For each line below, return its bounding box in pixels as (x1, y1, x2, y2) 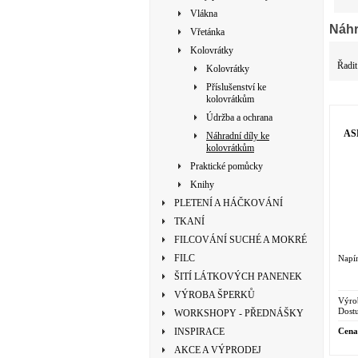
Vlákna (190, 8, 217, 19)
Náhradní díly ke (206, 130, 269, 141)
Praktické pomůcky (190, 161, 263, 172)
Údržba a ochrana (206, 112, 272, 123)
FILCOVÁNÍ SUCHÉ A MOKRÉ (174, 234, 307, 245)
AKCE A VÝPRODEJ (174, 344, 261, 356)
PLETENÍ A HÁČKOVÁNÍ (174, 197, 283, 209)
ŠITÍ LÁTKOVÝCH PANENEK (174, 271, 302, 282)
